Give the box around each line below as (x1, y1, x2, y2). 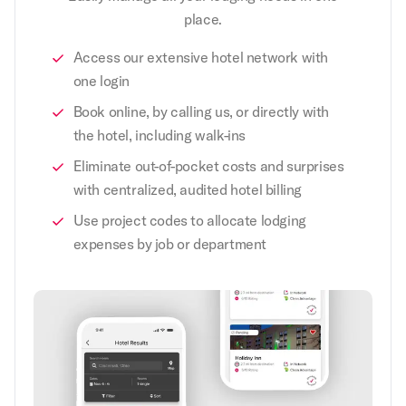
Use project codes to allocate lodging (72, 210, 306, 229)
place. (184, 9, 222, 28)
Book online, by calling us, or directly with (72, 101, 329, 121)
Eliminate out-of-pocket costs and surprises (72, 156, 344, 175)
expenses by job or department (72, 234, 266, 253)
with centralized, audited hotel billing (72, 179, 302, 198)
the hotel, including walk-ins (72, 125, 246, 144)
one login (72, 71, 130, 90)
